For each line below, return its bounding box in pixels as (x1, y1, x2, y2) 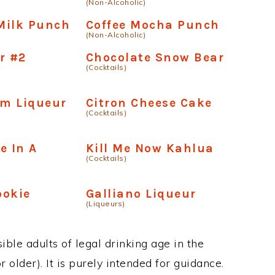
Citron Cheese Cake (85, 96, 212, 110)
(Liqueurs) (85, 199, 125, 208)
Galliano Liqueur (85, 187, 196, 201)
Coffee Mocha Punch (85, 18, 220, 32)
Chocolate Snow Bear (85, 50, 225, 64)
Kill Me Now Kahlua (85, 141, 214, 155)
